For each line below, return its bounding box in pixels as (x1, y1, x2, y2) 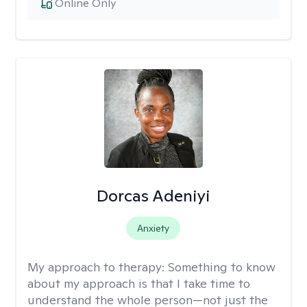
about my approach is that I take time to (27, 275, 250, 291)
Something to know (168, 259, 275, 275)
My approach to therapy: (27, 259, 168, 275)
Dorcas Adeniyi (97, 185, 210, 206)
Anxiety (137, 222, 170, 234)
